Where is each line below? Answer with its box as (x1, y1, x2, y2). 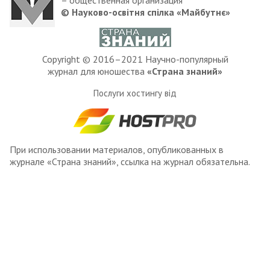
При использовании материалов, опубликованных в (10, 143, 224, 155)
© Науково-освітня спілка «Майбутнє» (61, 5, 230, 18)
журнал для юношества (48, 64, 147, 77)
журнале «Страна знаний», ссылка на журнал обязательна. (10, 155, 250, 168)
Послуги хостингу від (93, 87, 177, 99)
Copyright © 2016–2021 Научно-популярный (42, 52, 228, 65)
